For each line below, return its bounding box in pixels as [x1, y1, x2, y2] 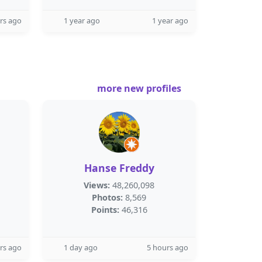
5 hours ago [147, 242, 188, 253]
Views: [84, 180, 110, 191]
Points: [91, 204, 119, 215]
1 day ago [64, 242, 98, 253]
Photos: [92, 192, 123, 203]
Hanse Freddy [84, 161, 154, 175]
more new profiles [97, 82, 184, 95]
